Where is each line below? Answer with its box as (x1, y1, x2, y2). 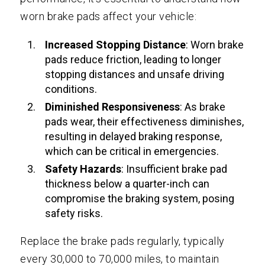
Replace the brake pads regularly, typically (20, 235, 225, 248)
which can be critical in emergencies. (45, 145, 219, 158)
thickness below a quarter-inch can (45, 177, 210, 190)
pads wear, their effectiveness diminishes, (45, 115, 244, 128)
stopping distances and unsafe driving (45, 68, 225, 81)
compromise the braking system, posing (45, 192, 235, 205)
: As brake (180, 101, 226, 114)
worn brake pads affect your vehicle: (20, 10, 197, 23)
